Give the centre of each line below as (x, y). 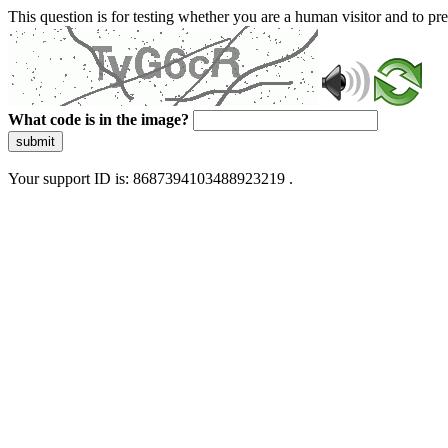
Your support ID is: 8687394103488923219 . (150, 178)
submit (35, 141)
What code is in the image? (98, 119)
